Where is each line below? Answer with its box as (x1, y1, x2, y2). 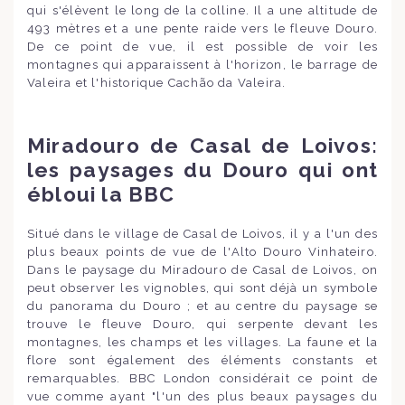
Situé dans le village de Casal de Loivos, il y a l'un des (27, 227, 378, 241)
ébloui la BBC (27, 183, 175, 207)
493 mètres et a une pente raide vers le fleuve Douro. (27, 22, 378, 36)
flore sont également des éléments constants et (27, 353, 378, 368)
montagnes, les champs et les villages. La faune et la (27, 335, 378, 350)
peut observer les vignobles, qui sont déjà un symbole (27, 281, 378, 296)
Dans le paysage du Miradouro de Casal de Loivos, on (27, 263, 378, 278)
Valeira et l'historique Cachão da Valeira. (27, 76, 287, 90)
